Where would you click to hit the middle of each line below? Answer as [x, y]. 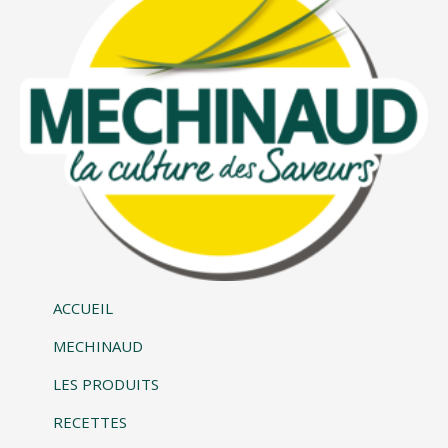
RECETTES [89, 422]
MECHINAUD [97, 346]
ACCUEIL [82, 308]
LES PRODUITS [105, 384]
